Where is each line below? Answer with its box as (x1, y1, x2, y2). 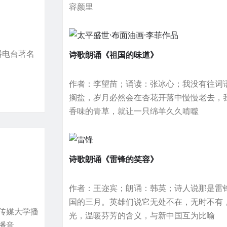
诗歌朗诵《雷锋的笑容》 (69, 153, 159, 165)
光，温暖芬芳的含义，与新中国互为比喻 (69, 209, 215, 221)
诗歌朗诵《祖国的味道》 (69, 49, 159, 61)
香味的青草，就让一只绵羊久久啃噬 (69, 105, 199, 117)
